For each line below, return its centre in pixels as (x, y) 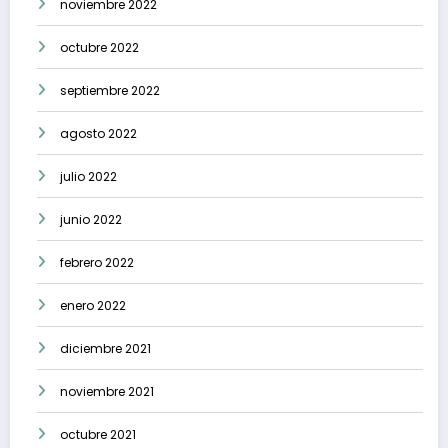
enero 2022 (93, 306)
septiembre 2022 (110, 91)
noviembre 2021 (107, 392)
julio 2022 (88, 177)
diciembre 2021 (105, 349)
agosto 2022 (98, 134)
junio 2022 (91, 220)
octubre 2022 (99, 48)
